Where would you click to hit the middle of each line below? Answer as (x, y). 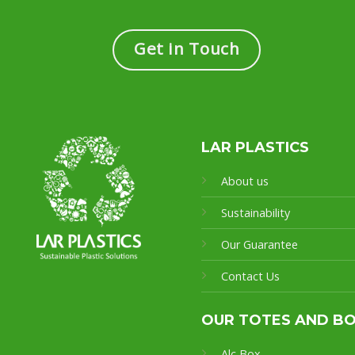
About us (244, 181)
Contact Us (250, 277)
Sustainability (255, 213)
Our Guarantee (261, 245)
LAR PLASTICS (255, 148)
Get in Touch (187, 49)
